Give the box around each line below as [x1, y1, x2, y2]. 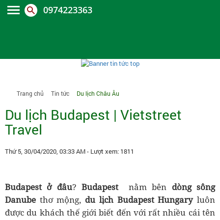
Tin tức [51, 89, 69, 97]
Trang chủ [17, 89, 44, 97]
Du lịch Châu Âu [77, 89, 119, 97]
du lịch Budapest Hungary [85, 194, 197, 205]
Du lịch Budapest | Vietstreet [5, 106, 182, 124]
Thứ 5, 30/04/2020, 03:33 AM [5, 147, 87, 156]
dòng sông [171, 181, 215, 192]
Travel [5, 120, 42, 138]
